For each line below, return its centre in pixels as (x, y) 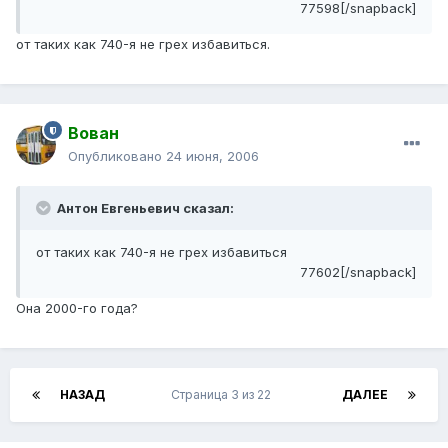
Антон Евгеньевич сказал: (144, 208)
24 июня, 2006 (212, 156)
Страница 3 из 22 (223, 395)
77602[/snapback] (358, 272)
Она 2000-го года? (77, 308)
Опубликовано (117, 156)
